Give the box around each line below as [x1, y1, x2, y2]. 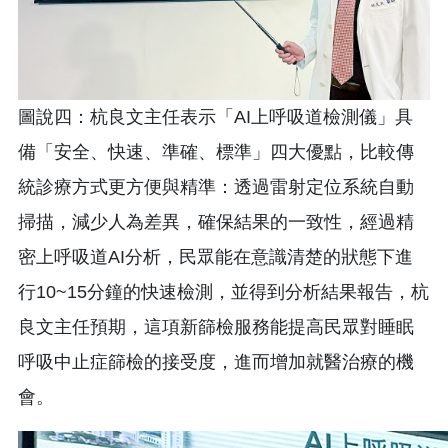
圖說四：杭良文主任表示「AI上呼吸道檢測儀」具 [18, 107, 413, 128]
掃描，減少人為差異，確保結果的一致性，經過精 [18, 212, 414, 233]
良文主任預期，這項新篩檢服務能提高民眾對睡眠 [18, 317, 414, 338]
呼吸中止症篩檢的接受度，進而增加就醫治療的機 [18, 352, 414, 373]
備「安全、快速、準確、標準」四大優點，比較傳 [18, 142, 414, 163]
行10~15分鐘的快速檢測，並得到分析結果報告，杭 [18, 282, 429, 303]
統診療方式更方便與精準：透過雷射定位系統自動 [18, 177, 414, 198]
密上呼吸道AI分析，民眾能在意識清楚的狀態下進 [18, 247, 413, 268]
